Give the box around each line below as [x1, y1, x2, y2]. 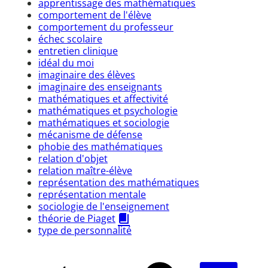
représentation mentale [38, 187, 146, 201]
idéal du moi [38, 56, 94, 69]
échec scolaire [38, 32, 102, 45]
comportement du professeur [38, 20, 173, 33]
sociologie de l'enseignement [38, 199, 169, 213]
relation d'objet [38, 151, 108, 165]
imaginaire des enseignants [38, 80, 162, 93]
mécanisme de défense [38, 127, 142, 141]
